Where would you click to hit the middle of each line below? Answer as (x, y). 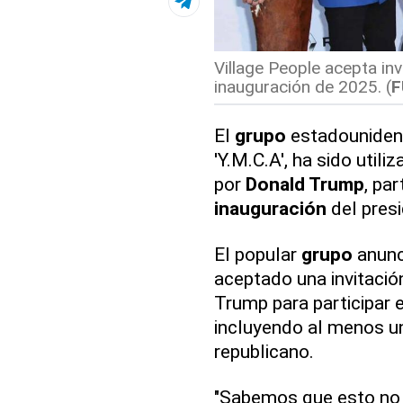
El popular (257, 255)
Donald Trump (304, 184)
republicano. (264, 352)
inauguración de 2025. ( (302, 87)
